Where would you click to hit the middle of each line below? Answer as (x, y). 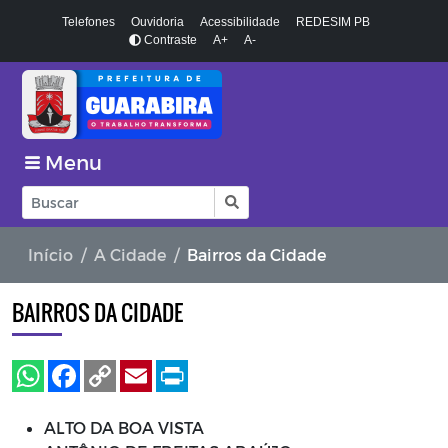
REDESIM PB (333, 22)
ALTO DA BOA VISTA (124, 427)
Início (50, 254)
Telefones (88, 22)
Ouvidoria (157, 22)
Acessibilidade (240, 22)
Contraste (168, 40)
